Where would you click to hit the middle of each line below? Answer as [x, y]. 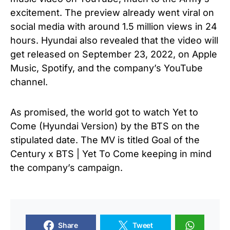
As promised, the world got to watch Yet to [104, 112]
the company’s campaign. [66, 167]
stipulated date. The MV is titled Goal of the [105, 140]
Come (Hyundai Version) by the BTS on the [105, 126]
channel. [29, 82]
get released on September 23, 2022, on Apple [114, 54]
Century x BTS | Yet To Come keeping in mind [111, 154]
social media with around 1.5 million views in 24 [114, 26]
